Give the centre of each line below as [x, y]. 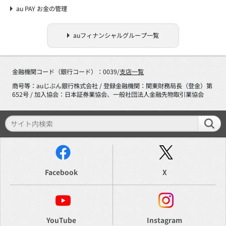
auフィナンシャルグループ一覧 [116, 36]
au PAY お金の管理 [42, 9]
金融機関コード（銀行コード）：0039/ [66, 72]
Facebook [61, 172]
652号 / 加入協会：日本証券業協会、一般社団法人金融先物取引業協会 [119, 95]
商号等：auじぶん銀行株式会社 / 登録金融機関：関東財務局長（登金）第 [58, 86]
